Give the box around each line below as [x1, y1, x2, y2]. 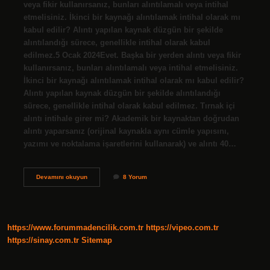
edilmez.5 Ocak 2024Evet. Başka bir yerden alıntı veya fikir [23, 50, 241, 60]
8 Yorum [122, 173, 147, 180]
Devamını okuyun [36, 173, 87, 180]
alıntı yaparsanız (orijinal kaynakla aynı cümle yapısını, [23, 126, 229, 136]
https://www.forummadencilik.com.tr [7, 223, 143, 233]
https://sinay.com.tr [7, 236, 79, 245]
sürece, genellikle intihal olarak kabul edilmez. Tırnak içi [23, 101, 235, 110]
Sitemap [81, 236, 112, 245]
